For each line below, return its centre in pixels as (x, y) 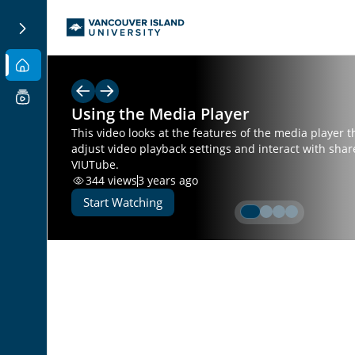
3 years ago (168, 180)
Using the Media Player (160, 114)
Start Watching (123, 202)
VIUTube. (95, 164)
